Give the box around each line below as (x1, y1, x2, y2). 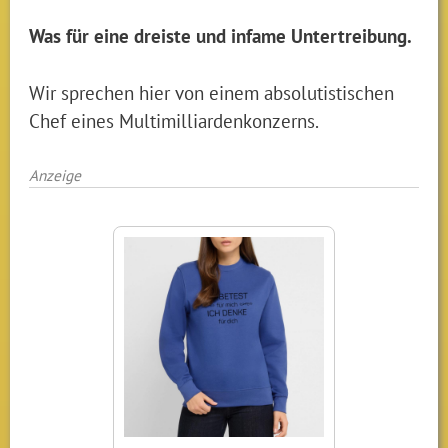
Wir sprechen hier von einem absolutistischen (29, 79, 395, 105)
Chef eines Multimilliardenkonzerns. (29, 107, 320, 133)
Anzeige (29, 164, 82, 185)
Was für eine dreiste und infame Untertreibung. (29, 23, 413, 49)
